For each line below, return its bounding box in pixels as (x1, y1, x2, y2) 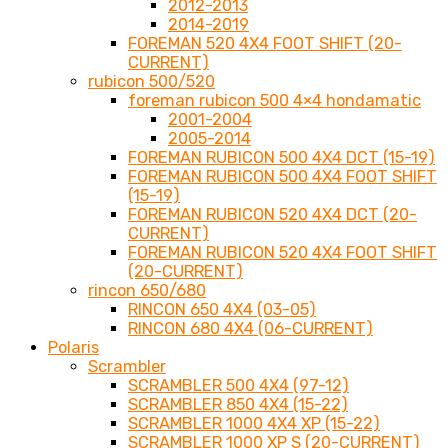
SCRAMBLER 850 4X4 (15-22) (128, 395, 348, 415)
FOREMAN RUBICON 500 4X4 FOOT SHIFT (128, 167, 437, 187)
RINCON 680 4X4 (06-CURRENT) (128, 319, 373, 339)
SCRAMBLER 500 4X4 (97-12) (128, 376, 349, 396)
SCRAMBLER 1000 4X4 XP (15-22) (128, 414, 380, 434)
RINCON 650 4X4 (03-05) (128, 300, 316, 320)
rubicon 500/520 (88, 72, 215, 92)
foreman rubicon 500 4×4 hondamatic (128, 91, 421, 111)
